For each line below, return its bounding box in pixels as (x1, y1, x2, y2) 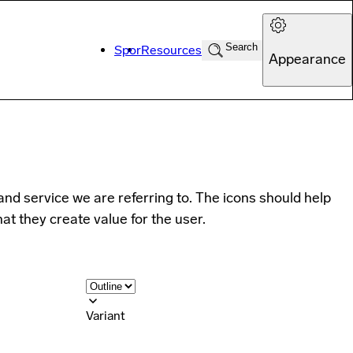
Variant (86, 307, 126, 323)
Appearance (269, 50, 346, 68)
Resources (141, 43, 202, 58)
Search (225, 40, 258, 53)
